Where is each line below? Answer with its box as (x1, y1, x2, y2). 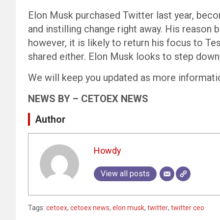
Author (35, 113, 66, 125)
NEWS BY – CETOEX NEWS (28, 92, 148, 105)
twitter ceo (171, 203, 204, 212)
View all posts (100, 169, 150, 179)
